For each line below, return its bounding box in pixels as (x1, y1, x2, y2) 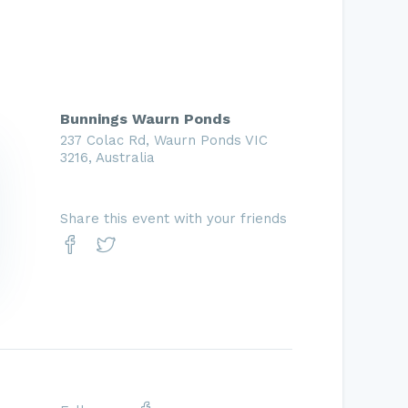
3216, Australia (60, 149, 156, 167)
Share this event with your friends (60, 209, 288, 227)
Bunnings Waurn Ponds (60, 110, 231, 128)
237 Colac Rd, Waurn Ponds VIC (60, 132, 269, 149)
